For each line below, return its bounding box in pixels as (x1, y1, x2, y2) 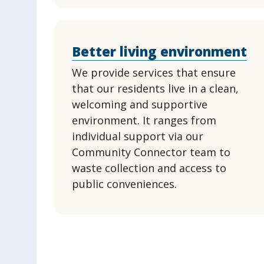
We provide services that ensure (71, 65, 236, 80)
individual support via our (71, 129, 203, 143)
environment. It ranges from (71, 113, 216, 127)
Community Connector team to (71, 145, 230, 159)
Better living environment (71, 42, 247, 60)
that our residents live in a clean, (71, 81, 239, 95)
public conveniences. (71, 177, 180, 191)
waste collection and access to (71, 161, 226, 175)
